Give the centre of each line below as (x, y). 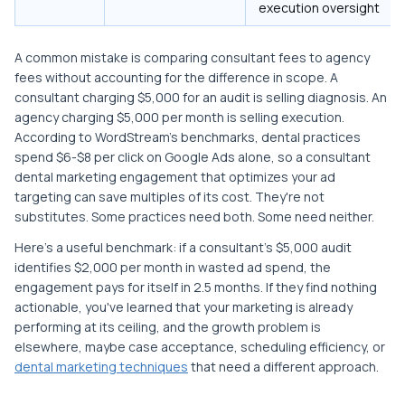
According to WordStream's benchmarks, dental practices (188, 137)
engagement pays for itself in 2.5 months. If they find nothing (196, 287)
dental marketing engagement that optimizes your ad (175, 177)
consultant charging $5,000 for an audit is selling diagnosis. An (201, 98)
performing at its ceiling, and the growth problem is (168, 327)
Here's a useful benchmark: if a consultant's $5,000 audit (183, 248)
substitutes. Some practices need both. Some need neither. (194, 217)
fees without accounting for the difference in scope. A (176, 78)
